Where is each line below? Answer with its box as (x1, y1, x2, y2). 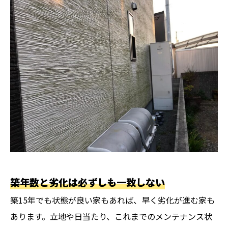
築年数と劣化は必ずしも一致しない (10, 175, 165, 190)
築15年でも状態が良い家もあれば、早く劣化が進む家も (10, 194, 215, 207)
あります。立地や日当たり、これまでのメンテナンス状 (10, 210, 212, 223)
